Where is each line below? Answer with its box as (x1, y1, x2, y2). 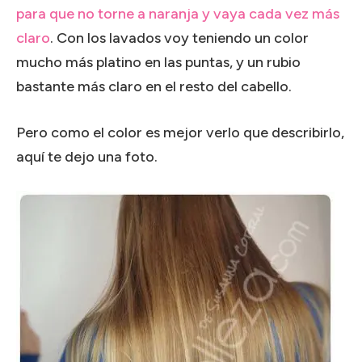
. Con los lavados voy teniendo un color (50, 28, 309, 47)
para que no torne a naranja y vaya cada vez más (16, 4, 339, 23)
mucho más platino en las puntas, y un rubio (16, 53, 301, 71)
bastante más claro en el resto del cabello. (16, 77, 292, 95)
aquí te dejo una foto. (16, 147, 158, 166)
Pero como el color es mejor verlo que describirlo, (16, 123, 344, 141)
